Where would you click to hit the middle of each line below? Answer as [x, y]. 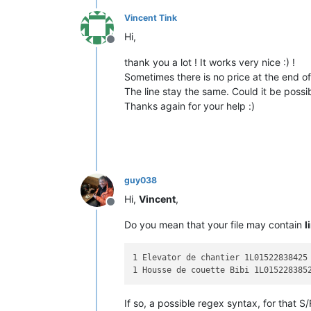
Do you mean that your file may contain [215, 224]
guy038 [141, 180]
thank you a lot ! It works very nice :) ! [210, 62]
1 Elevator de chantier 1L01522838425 [220, 258]
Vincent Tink [151, 17]
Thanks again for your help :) [190, 106]
